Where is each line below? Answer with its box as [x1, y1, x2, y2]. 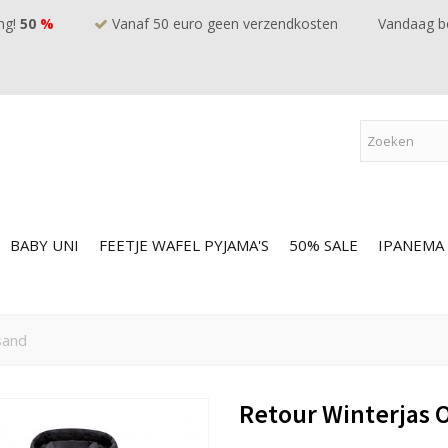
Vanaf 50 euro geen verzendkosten [108, 14, 338, 33]
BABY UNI [10, 234, 79, 255]
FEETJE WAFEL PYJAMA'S [99, 234, 269, 255]
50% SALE [289, 234, 358, 255]
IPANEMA [378, 234, 444, 255]
